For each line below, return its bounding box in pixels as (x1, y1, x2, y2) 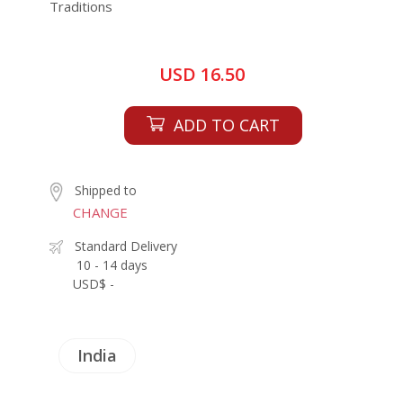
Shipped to (75, 182, 137, 199)
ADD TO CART (173, 114, 280, 136)
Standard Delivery (75, 237, 177, 255)
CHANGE (73, 202, 128, 221)
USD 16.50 (158, 62, 245, 86)
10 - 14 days (76, 255, 148, 273)
